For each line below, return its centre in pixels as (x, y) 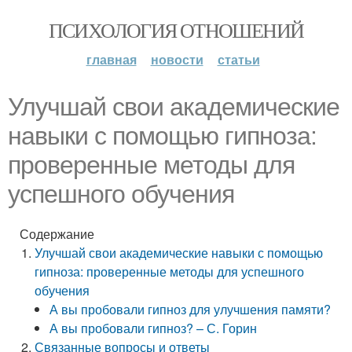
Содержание (57, 234)
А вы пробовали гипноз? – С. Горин (154, 328)
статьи (238, 59)
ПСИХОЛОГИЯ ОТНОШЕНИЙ (176, 30)
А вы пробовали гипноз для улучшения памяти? (191, 309)
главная (111, 59)
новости (177, 59)
